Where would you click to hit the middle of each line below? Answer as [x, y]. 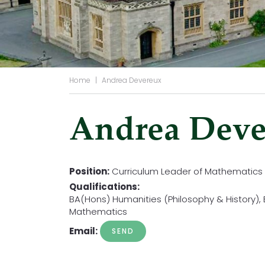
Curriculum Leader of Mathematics [187, 172]
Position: [89, 172]
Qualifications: [104, 187]
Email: [83, 231]
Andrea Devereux [132, 80]
